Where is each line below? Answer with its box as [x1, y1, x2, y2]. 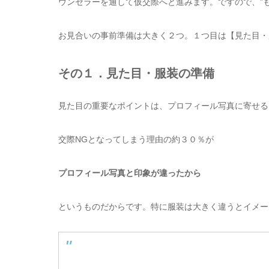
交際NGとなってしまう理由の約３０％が [58, 134, 214, 144]
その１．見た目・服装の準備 [58, 66, 214, 80]
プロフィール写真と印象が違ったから [58, 168, 201, 178]
